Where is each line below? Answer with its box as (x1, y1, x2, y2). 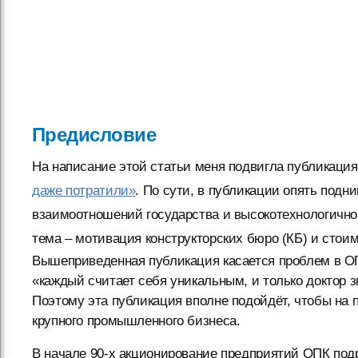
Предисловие (32, 124, 157, 145)
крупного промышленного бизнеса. (32, 313, 241, 328)
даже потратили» (32, 183, 136, 198)
